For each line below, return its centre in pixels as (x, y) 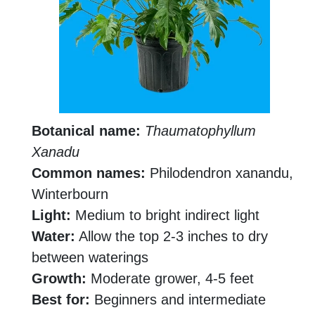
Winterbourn (70, 194)
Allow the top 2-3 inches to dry (172, 237)
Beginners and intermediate (178, 300)
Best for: (61, 300)
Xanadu (56, 152)
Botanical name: (86, 131)
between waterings (90, 258)
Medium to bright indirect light (165, 216)
